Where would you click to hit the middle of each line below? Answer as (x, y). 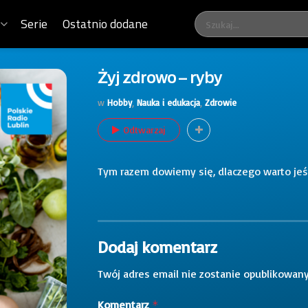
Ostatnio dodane (106, 24)
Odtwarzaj (144, 129)
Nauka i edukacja (168, 102)
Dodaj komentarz (157, 246)
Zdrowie (221, 102)
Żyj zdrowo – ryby (160, 78)
